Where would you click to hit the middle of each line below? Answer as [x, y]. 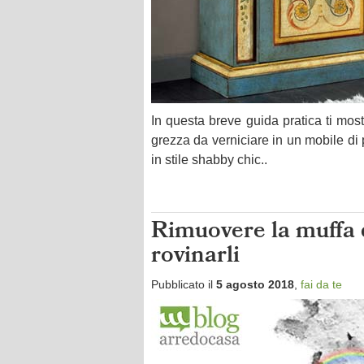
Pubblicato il [184, 284]
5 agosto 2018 [255, 284]
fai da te [321, 284]
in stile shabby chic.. [209, 160]
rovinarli [195, 257]
